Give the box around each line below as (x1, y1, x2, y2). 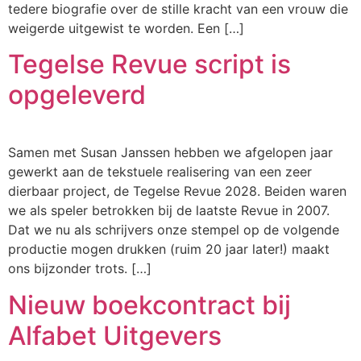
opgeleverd (8, 79, 146, 111)
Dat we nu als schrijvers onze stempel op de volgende (8, 222, 339, 239)
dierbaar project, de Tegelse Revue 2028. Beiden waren (8, 183, 346, 200)
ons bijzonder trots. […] (8, 260, 151, 277)
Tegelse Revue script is (8, 48, 291, 81)
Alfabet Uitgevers (8, 319, 222, 351)
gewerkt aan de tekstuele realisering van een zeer (8, 164, 312, 180)
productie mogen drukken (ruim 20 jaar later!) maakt (8, 241, 330, 258)
